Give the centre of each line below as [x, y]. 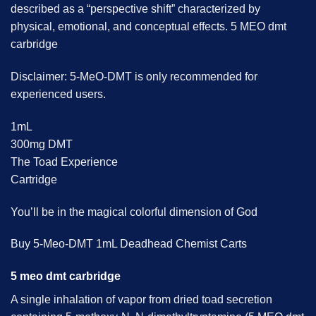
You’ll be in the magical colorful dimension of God [134, 212]
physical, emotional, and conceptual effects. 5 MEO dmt [148, 27]
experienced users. [58, 95]
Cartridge [34, 179]
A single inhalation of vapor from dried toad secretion [141, 300]
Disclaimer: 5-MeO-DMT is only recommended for [134, 77]
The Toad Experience [64, 162]
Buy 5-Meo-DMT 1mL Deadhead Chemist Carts [129, 244]
